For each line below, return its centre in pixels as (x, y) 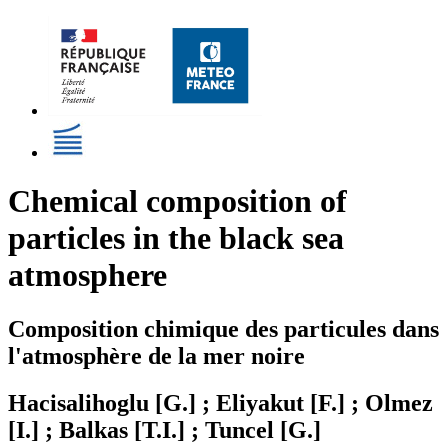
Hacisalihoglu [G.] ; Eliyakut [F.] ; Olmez (220, 402)
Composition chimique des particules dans (223, 328)
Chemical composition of (177, 201)
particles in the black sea (176, 238)
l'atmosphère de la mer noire (156, 355)
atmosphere (87, 275)
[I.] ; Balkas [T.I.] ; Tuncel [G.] (164, 429)
